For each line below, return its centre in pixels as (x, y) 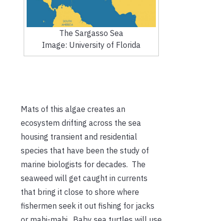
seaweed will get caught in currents (84, 178)
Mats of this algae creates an (73, 109)
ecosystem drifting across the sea (81, 123)
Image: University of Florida (91, 45)
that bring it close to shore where (80, 192)
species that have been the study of (85, 150)
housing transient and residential (79, 136)
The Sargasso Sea (91, 33)
